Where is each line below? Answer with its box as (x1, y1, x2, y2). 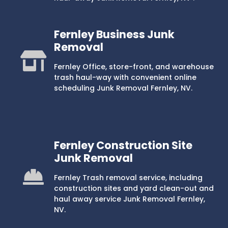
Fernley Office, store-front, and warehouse (53, 62, 214, 72)
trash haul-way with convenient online (53, 72, 196, 83)
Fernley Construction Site (53, 137, 192, 153)
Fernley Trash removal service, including (53, 172, 203, 183)
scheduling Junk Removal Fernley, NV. (53, 83, 192, 94)
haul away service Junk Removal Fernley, (53, 193, 205, 204)
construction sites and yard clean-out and (53, 183, 214, 193)
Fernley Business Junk (53, 27, 175, 42)
